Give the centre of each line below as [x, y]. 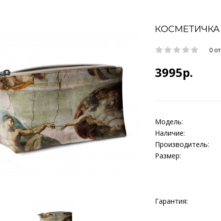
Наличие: [170, 133]
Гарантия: [171, 201]
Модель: [169, 122]
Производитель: [182, 144]
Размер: [168, 156]
